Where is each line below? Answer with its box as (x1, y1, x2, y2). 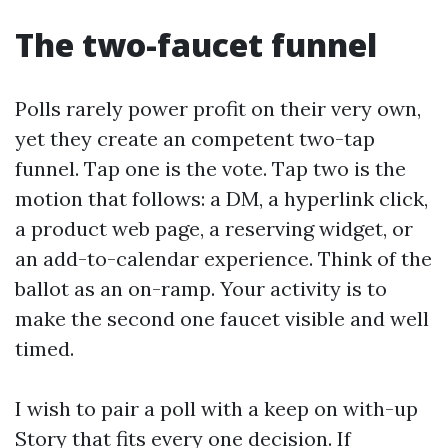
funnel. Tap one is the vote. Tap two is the (15, 155, 406, 181)
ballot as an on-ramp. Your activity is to (15, 275, 387, 301)
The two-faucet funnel (15, 22, 377, 66)
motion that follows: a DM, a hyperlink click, (15, 185, 428, 211)
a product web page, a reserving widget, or (15, 215, 413, 241)
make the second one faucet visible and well (15, 305, 429, 331)
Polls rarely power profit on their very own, (15, 95, 421, 121)
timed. (15, 335, 74, 361)
